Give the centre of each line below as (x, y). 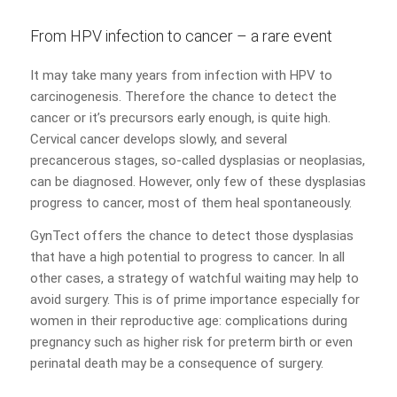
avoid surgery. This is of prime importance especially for (195, 299)
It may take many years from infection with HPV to (181, 76)
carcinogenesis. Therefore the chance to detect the (183, 97)
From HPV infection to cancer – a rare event (181, 36)
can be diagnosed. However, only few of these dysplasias (198, 182)
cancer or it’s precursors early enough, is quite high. (180, 118)
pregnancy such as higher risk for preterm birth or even (191, 342)
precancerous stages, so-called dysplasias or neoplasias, (197, 161)
